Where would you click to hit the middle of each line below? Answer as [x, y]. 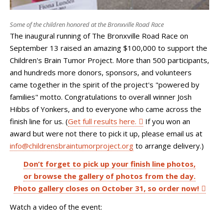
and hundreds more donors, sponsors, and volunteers [101, 72]
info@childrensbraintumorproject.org [72, 145]
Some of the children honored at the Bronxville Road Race [87, 24]
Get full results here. [102, 121]
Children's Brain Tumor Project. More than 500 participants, [109, 60]
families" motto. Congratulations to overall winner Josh [101, 97]
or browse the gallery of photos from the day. [109, 176]
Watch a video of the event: [56, 207]
